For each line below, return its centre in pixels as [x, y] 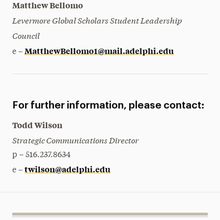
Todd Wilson [37, 125]
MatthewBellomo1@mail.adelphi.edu [99, 51]
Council [26, 35]
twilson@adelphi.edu [67, 169]
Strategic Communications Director [75, 140]
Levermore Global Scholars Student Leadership [97, 20]
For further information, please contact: [108, 106]
